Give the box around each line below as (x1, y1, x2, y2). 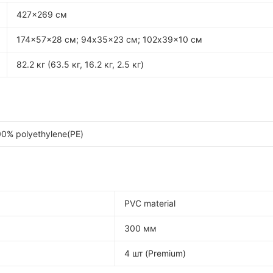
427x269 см (16, 9, 67, 19)
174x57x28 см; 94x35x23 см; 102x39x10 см (16, 34, 202, 44)
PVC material (124, 198, 175, 208)
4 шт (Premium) (124, 248, 186, 258)
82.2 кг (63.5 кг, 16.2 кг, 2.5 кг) (16, 59, 144, 69)
